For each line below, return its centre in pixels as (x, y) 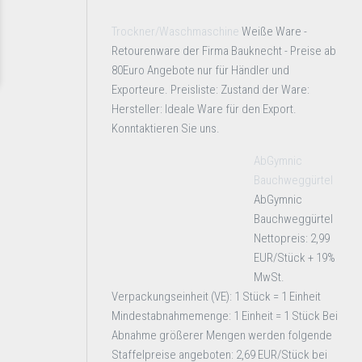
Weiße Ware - (274, 32)
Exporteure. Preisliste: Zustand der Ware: (210, 90)
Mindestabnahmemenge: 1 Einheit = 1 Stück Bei (225, 316)
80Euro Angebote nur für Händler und (200, 70)
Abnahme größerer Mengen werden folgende (222, 335)
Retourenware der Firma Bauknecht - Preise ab (224, 51)
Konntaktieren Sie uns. (166, 128)
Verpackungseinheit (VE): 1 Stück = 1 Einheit (216, 297)
